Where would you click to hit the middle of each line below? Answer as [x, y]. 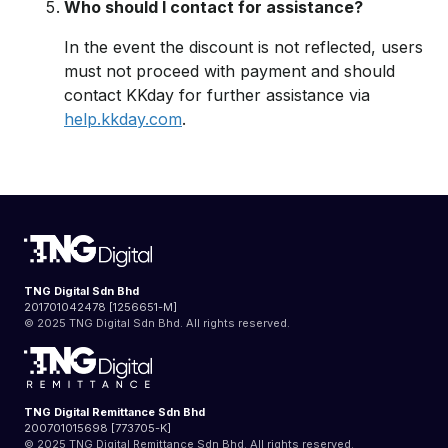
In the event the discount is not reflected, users [243, 47]
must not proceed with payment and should [229, 71]
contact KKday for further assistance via [217, 95]
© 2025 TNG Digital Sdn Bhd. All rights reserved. [157, 322]
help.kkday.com [123, 119]
